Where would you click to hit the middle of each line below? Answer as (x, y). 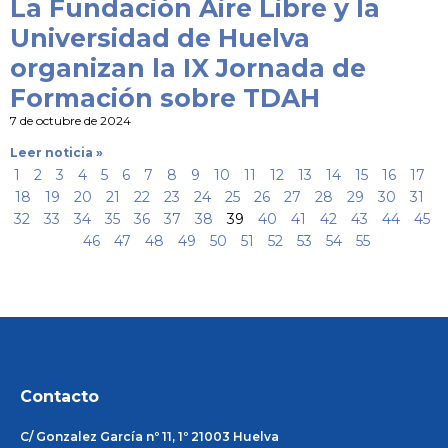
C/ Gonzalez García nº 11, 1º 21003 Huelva (149, 437)
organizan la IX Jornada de (188, 68)
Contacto (59, 397)
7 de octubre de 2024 (70, 121)
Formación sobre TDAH (165, 98)
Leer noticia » (56, 153)
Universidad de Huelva (160, 38)
